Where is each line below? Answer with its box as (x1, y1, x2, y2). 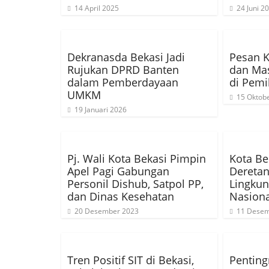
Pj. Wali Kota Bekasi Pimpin (67, 151, 206, 166)
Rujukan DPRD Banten (67, 62, 179, 77)
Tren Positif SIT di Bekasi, (67, 253, 194, 267)
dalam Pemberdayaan (67, 75, 178, 89)
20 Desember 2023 (74, 206, 139, 216)
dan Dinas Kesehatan (67, 189, 174, 204)
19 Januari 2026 (74, 104, 127, 115)
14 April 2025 (74, 3, 119, 13)
